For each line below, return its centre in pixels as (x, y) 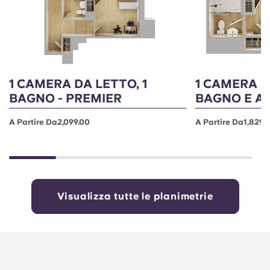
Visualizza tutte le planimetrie (135, 196)
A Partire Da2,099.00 (49, 122)
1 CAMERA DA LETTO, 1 (78, 84)
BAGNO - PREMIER (65, 99)
